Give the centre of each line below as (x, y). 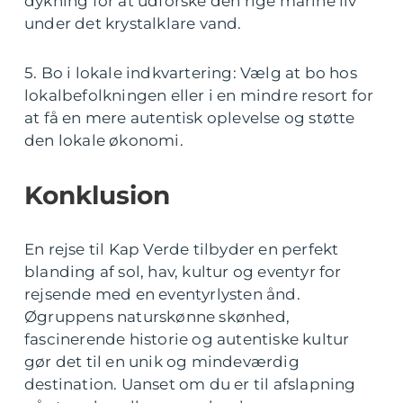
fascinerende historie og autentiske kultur (187, 339)
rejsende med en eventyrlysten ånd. (162, 294)
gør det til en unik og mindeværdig (162, 361)
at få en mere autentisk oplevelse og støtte (190, 117)
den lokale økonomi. (104, 140)
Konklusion (97, 195)
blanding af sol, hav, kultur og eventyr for (183, 271)
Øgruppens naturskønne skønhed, (157, 316)
